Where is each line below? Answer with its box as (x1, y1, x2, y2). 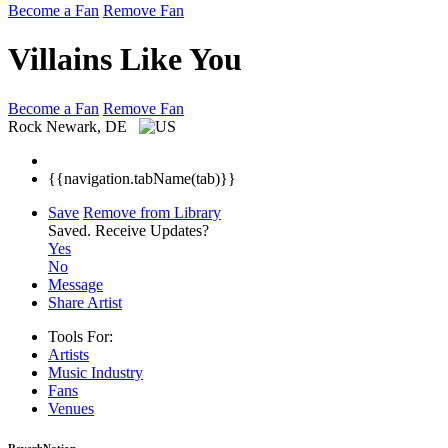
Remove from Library (83, 203, 221, 221)
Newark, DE (46, 117, 131, 135)
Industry (91, 363, 143, 381)
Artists (48, 345, 89, 363)
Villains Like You (8, 41, 242, 78)
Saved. (48, 221, 95, 239)
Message (48, 275, 103, 293)
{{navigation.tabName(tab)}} (48, 169, 236, 187)
